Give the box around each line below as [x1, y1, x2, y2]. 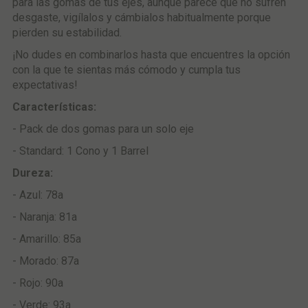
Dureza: [12, 166, 53, 179]
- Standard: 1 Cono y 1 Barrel [12, 144, 148, 157]
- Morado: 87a [12, 254, 79, 267]
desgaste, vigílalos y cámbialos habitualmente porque [12, 10, 271, 24]
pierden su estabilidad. [12, 25, 122, 39]
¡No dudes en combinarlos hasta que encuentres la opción [12, 47, 290, 61]
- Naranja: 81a [12, 210, 77, 223]
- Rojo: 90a [12, 276, 63, 289]
